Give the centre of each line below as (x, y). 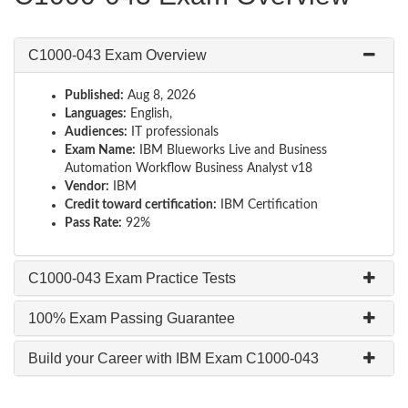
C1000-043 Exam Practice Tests (132, 278)
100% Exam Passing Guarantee (132, 318)
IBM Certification (267, 205)
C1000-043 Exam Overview (117, 55)
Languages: (96, 114)
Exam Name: (100, 150)
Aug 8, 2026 (160, 96)
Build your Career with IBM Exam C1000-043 (173, 358)
